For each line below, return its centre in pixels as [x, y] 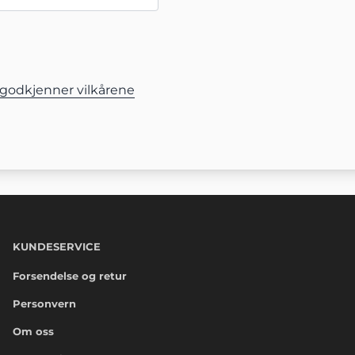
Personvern [44, 304]
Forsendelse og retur [70, 276]
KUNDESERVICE [57, 247]
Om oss [33, 332]
